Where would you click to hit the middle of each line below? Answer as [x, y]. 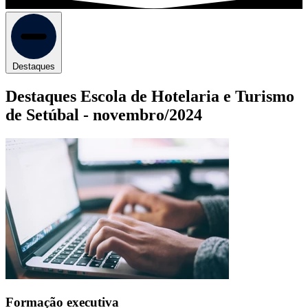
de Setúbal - [49, 115]
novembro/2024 [147, 115]
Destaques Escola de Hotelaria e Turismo [150, 97]
